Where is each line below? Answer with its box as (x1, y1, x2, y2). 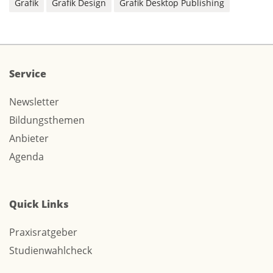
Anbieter (9, 132, 49, 146)
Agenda (9, 150, 44, 164)
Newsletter (9, 95, 59, 109)
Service (9, 67, 46, 81)
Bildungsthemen (9, 113, 85, 127)
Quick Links (9, 197, 69, 211)
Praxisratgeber (9, 225, 77, 239)
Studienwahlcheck (9, 244, 92, 258)
